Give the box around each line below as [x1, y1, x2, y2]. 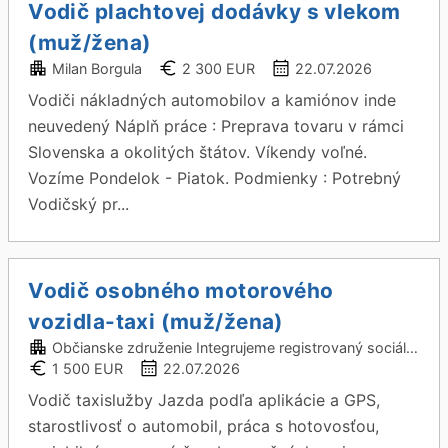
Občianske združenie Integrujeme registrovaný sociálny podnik [52, 339, 407, 356]
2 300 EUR [182, 60, 256, 77]
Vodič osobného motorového [28, 278, 334, 303]
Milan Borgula [52, 60, 143, 77]
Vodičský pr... [28, 194, 130, 214]
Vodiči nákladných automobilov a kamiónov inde [28, 90, 397, 110]
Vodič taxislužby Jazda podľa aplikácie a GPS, [28, 390, 381, 410]
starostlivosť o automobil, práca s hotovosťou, [28, 416, 380, 436]
